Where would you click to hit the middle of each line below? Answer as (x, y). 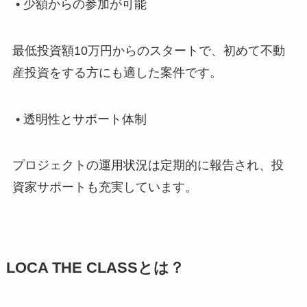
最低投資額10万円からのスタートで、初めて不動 (148, 50)
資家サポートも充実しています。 (105, 187)
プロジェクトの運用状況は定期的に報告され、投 (148, 165)
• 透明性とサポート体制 (79, 119)
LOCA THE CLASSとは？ (95, 268)
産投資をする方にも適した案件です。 (117, 72)
